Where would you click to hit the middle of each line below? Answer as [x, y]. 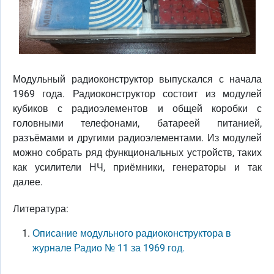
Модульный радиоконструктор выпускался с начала [137, 79]
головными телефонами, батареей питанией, [137, 123]
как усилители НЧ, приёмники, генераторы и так [137, 167]
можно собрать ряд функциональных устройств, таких [137, 152]
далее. [29, 182]
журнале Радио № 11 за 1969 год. [109, 248]
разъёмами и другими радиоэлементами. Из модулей [137, 138]
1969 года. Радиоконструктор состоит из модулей [137, 94]
